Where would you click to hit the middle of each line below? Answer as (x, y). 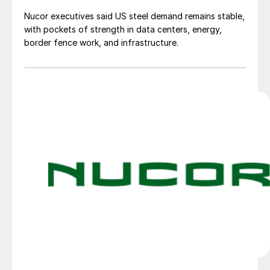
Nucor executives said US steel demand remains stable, (134, 16)
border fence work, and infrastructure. (101, 43)
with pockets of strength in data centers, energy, (123, 30)
